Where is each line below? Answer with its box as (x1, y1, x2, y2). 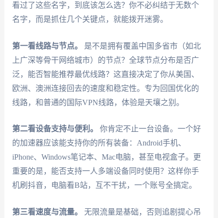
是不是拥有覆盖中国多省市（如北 (82, 41, 201, 50)
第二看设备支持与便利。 (12, 125, 98, 133)
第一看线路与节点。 (12, 41, 82, 50)
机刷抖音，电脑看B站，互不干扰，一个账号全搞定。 (12, 181, 197, 190)
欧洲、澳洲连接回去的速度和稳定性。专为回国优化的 (12, 84, 199, 92)
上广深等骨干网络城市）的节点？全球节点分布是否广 (12, 55, 199, 64)
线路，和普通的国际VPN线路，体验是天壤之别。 (12, 98, 184, 107)
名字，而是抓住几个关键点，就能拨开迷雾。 (12, 15, 168, 23)
